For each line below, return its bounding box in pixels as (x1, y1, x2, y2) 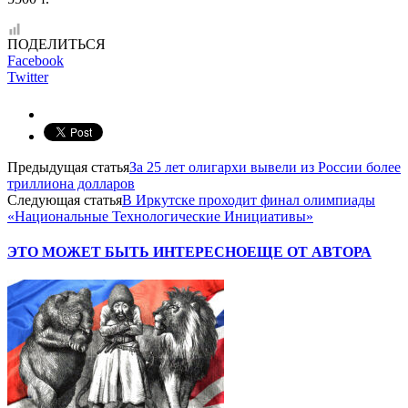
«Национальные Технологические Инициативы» (7, 208, 313, 224)
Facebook (7, 52, 64, 68)
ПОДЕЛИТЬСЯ (7, 36, 106, 52)
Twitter (7, 68, 48, 85)
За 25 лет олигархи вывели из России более (129, 158, 401, 175)
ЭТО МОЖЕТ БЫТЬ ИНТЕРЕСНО (7, 244, 247, 260)
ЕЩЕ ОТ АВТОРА (247, 244, 372, 260)
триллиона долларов (7, 175, 135, 191)
